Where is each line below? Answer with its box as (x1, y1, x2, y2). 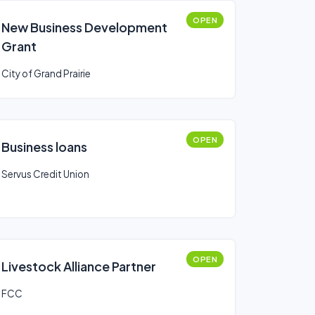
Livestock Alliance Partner (1, 258, 156, 274)
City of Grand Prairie (1, 67, 91, 79)
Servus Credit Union (1, 168, 89, 180)
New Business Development (1, 19, 167, 35)
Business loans (1, 139, 87, 155)
